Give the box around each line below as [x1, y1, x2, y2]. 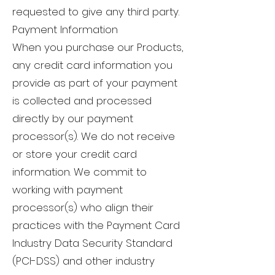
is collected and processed [12, 93, 152, 109]
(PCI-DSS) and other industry [12, 254, 155, 269]
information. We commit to [12, 165, 147, 180]
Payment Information [12, 22, 118, 37]
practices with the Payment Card [12, 218, 180, 233]
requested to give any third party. [12, 4, 179, 20]
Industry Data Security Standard [12, 236, 172, 251]
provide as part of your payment [12, 76, 177, 91]
